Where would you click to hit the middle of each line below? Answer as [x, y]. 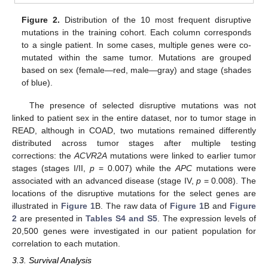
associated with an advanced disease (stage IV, [104, 181]
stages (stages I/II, [51, 168]
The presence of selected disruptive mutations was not [142, 106]
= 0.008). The [229, 181]
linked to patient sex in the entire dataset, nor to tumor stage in [134, 118]
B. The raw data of [133, 206]
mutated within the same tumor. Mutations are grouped [136, 58]
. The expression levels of [207, 219]
